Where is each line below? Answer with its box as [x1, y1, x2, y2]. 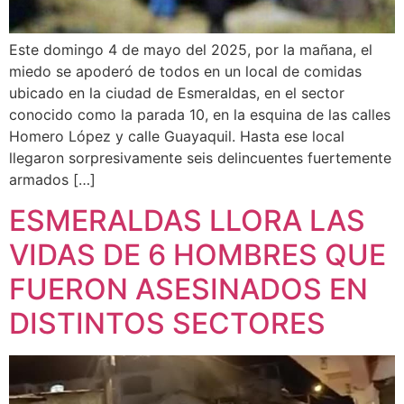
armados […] [9, 170, 96, 189]
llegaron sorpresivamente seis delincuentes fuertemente [9, 149, 391, 168]
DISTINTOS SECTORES [9, 305, 326, 341]
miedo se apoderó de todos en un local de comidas [9, 62, 362, 81]
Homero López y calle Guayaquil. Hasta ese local [9, 127, 344, 146]
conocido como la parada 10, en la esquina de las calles [9, 106, 390, 124]
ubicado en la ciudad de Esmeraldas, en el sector [9, 84, 344, 103]
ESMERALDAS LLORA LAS [9, 202, 365, 238]
